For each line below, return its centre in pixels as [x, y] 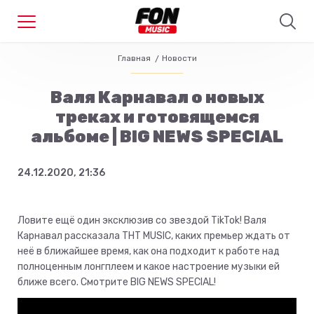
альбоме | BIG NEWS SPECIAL [157, 137]
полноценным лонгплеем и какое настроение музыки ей [149, 267]
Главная [134, 58]
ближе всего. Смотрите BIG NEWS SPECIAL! [117, 282]
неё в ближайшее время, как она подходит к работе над [149, 251]
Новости [179, 58]
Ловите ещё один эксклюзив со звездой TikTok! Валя [142, 220]
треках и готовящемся [157, 117]
